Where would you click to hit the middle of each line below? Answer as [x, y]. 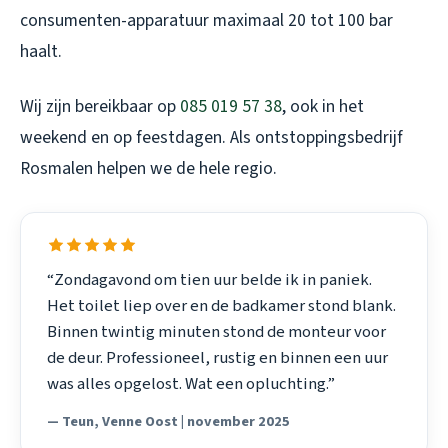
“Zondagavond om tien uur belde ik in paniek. [209, 279]
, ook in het [323, 107]
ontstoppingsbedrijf [329, 138]
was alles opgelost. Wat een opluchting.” [190, 383]
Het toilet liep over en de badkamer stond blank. [221, 305]
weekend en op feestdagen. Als [137, 138]
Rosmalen [56, 169]
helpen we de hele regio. [185, 169]
